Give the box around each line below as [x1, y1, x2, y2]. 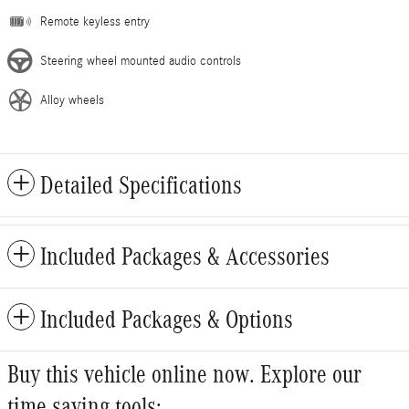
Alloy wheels [40, 92, 104, 108]
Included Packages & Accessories [40, 242, 330, 270]
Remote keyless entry [40, 14, 150, 29]
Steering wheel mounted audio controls [40, 53, 241, 68]
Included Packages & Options [40, 305, 293, 333]
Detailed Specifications [40, 171, 242, 199]
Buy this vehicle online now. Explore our [7, 360, 362, 388]
